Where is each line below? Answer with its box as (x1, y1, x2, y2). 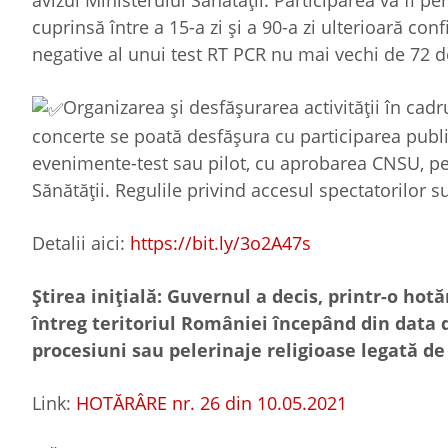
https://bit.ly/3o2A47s (130, 230, 311, 255)
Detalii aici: (32, 230, 130, 255)
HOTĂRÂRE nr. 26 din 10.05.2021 (76, 390, 347, 415)
